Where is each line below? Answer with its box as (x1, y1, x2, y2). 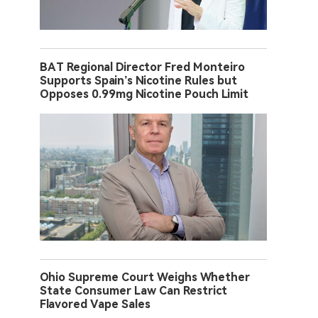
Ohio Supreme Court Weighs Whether (40, 270, 250, 284)
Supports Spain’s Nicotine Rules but (40, 73, 237, 87)
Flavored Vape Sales (40, 297, 150, 311)
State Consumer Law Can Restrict (40, 283, 227, 297)
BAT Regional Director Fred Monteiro (40, 60, 245, 74)
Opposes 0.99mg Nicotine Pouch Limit (40, 87, 248, 101)
